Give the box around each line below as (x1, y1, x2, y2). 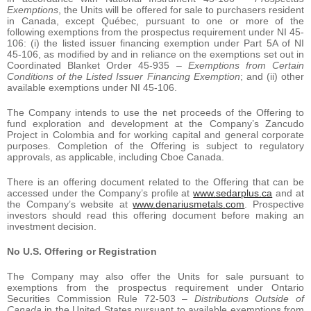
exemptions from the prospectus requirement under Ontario (7, 281, 304, 293)
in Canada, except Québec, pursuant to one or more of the (7, 15, 304, 26)
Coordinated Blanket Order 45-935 (7, 59, 176, 71)
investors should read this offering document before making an (7, 209, 304, 221)
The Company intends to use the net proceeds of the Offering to (7, 106, 304, 118)
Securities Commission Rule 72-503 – (7, 292, 194, 304)
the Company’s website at (7, 198, 133, 210)
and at (272, 187, 304, 199)
